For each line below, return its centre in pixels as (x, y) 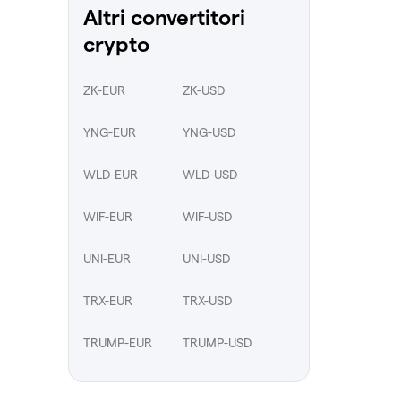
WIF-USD (207, 216)
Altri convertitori (164, 17)
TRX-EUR (108, 300)
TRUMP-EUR (118, 342)
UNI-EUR (107, 258)
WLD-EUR (111, 174)
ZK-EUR (104, 90)
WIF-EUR (108, 216)
